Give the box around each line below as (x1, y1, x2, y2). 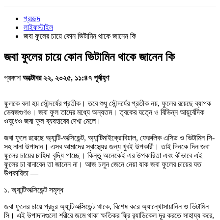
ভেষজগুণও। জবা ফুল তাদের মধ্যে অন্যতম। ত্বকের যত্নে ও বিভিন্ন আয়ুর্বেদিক (4, 108, 204, 116)
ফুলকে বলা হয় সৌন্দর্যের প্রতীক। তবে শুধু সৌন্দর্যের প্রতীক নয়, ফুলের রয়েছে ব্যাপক (4, 99, 211, 108)
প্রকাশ (4, 73, 23, 82)
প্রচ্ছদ (24, 14, 40, 23)
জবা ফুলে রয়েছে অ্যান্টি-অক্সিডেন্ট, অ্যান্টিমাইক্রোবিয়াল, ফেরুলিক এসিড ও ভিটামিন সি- (4, 133, 215, 142)
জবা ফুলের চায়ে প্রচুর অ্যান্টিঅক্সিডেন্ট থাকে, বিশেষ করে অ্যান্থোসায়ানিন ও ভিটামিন (4, 202, 209, 211)
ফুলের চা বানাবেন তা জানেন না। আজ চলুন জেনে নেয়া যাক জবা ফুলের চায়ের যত (4, 160, 201, 168)
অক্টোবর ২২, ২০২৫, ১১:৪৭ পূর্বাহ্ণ (23, 73, 109, 82)
